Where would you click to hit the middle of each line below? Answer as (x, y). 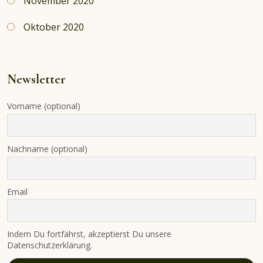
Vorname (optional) (44, 106)
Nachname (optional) (47, 149)
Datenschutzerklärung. (50, 245)
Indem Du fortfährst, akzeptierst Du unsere (89, 234)
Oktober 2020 (54, 27)
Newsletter (36, 80)
